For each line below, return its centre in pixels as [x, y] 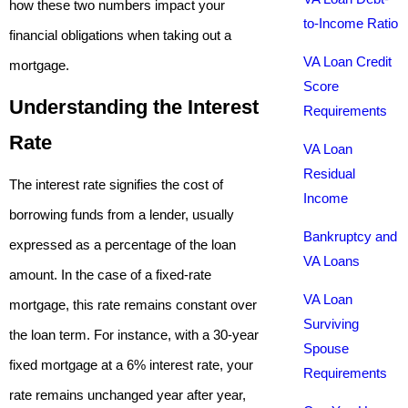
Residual [329, 173]
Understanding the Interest [134, 107]
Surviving [331, 324]
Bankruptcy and [350, 236]
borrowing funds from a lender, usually [122, 214]
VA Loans [331, 261]
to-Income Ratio [350, 23]
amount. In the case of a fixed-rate [110, 275]
